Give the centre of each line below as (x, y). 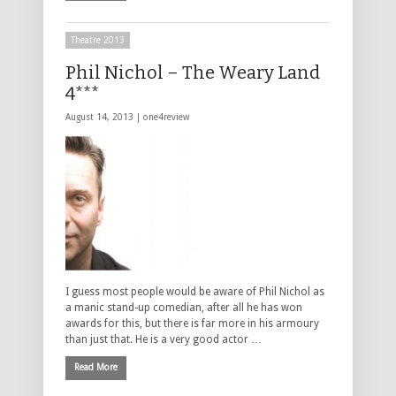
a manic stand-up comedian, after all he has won (184, 307)
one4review (166, 118)
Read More (96, 367)
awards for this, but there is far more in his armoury (192, 323)
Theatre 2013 (98, 41)
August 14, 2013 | (104, 118)
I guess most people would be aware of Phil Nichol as (195, 291)
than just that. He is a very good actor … (164, 339)
